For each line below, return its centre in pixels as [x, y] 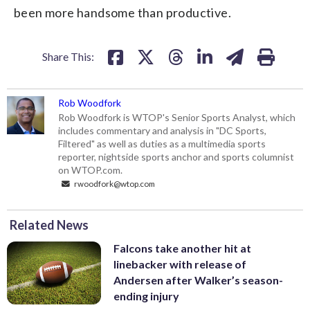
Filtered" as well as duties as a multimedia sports [162, 144]
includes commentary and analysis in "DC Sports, [163, 131]
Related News [49, 225]
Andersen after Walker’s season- [198, 280]
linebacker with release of [180, 264]
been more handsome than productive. [122, 13]
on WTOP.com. [91, 170]
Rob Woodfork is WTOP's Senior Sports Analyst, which [177, 118]
